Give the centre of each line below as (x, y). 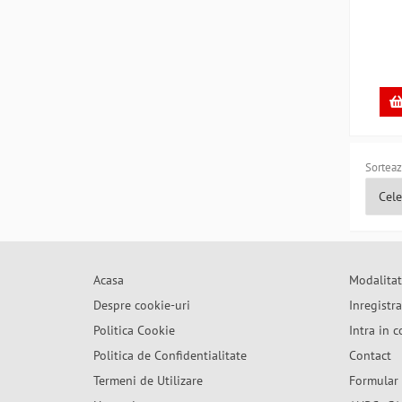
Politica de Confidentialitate (170, 355)
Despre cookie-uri (142, 305)
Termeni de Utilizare (148, 380)
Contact (370, 355)
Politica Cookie (134, 330)
